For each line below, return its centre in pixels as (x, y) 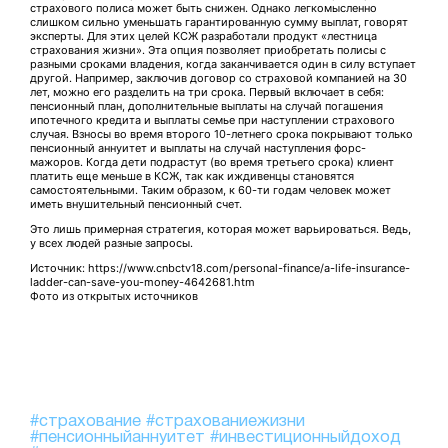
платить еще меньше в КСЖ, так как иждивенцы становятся (192, 176)
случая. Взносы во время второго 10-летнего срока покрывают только (221, 134)
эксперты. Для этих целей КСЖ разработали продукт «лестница (203, 36)
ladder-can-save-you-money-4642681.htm (142, 282)
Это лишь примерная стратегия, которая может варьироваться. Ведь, (220, 229)
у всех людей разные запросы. (113, 243)
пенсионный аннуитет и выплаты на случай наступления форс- (198, 148)
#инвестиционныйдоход (305, 438)
